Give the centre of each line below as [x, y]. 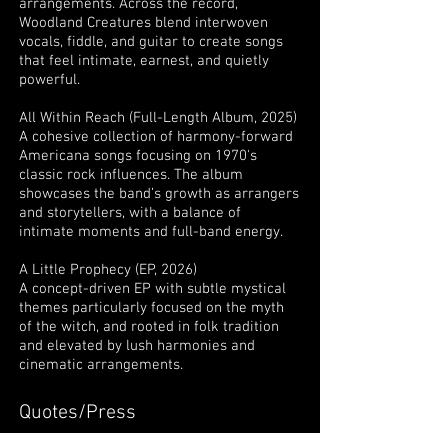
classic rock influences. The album [131, 175]
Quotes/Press [77, 413]
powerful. [49, 80]
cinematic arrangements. [101, 365]
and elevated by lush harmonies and [137, 346]
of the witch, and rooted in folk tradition [149, 327]
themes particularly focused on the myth [151, 308]
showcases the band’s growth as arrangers [159, 194]
